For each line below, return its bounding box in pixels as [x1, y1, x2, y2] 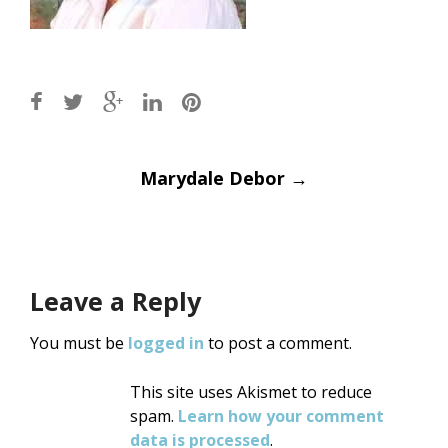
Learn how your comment [178, 405, 384, 428]
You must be [30, 332, 128, 355]
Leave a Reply [30, 284, 201, 319]
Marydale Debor [140, 166, 290, 191]
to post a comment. [204, 332, 352, 355]
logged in [128, 332, 204, 355]
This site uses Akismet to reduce [130, 381, 372, 404]
